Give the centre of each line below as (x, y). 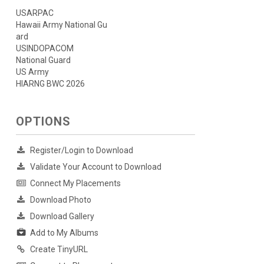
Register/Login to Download (81, 151)
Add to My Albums (64, 233)
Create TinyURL (59, 250)
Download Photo (60, 200)
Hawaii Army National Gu (61, 25)
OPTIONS (43, 122)
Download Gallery (62, 217)
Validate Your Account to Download (95, 167)
